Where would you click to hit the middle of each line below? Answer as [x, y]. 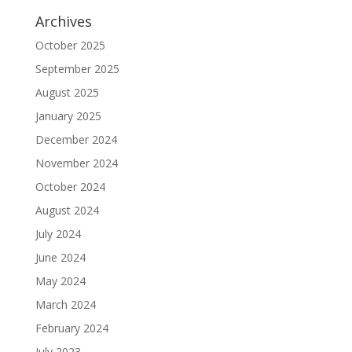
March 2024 [65, 304]
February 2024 [71, 328]
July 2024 [58, 234]
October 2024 [70, 187]
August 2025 [67, 92]
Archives [63, 21]
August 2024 [67, 210]
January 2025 [68, 116]
